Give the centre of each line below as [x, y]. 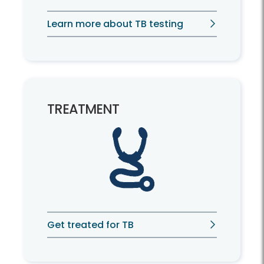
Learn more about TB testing [115, 24]
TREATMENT [83, 109]
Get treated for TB [90, 225]
